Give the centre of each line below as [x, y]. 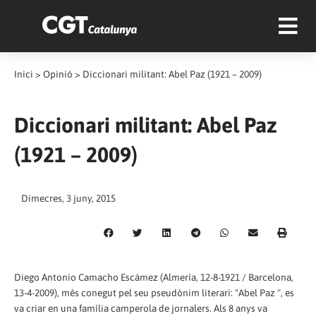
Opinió [58, 74]
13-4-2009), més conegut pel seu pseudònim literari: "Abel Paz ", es [154, 292]
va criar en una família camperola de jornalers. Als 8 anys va [141, 308]
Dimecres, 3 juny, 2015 [68, 198]
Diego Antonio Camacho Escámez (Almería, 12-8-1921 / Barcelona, [154, 277]
